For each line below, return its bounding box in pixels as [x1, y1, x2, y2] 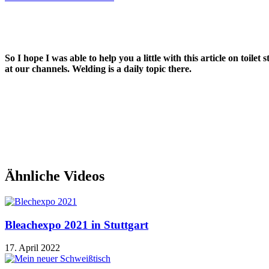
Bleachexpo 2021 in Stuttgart [5, 218, 148, 231]
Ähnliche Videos [5, 168, 104, 184]
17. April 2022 [5, 243, 60, 253]
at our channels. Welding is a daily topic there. [5, 64, 192, 74]
